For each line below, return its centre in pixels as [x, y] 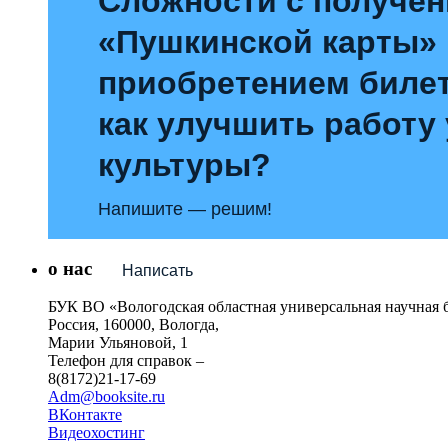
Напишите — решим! [185, 208]
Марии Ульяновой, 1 [118, 343]
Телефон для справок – [126, 361]
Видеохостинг [96, 433]
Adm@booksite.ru [106, 397]
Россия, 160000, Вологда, [133, 325]
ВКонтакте [85, 415]
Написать [157, 271]
